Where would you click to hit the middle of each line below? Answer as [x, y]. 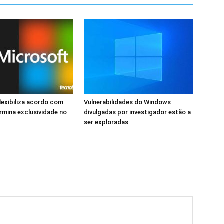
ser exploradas [106, 122]
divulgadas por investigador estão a [137, 112]
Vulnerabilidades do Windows [127, 102]
